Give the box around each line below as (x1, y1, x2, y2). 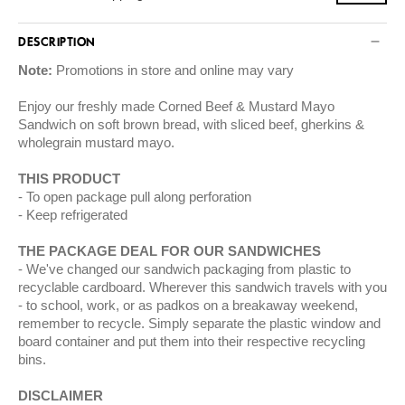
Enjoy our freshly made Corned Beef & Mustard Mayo (18, 99, 334, 114)
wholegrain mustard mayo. (18, 135, 174, 150)
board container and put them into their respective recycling (18, 334, 365, 349)
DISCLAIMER (18, 388, 103, 403)
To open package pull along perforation (26, 189, 251, 204)
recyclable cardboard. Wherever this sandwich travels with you (18, 279, 387, 295)
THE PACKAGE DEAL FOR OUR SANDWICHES (18, 243, 321, 259)
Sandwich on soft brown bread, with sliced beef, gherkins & (18, 117, 364, 132)
